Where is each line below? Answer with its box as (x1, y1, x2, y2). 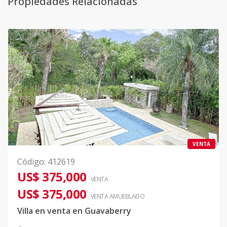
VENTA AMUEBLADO (90, 192, 144, 201)
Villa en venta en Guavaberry (17, 205, 131, 217)
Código (17, 156, 44, 168)
